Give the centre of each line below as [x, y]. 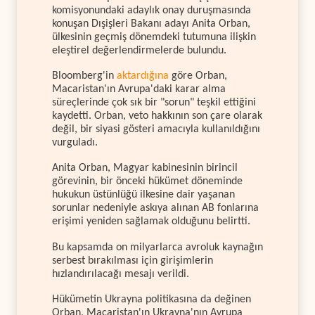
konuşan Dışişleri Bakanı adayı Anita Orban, [151, 24]
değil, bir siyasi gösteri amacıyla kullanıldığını [156, 129]
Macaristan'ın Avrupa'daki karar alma [139, 89]
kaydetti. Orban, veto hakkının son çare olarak [157, 116]
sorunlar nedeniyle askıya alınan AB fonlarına [155, 208]
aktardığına [143, 76]
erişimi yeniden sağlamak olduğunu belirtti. [151, 222]
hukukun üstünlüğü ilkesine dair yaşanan [143, 195]
